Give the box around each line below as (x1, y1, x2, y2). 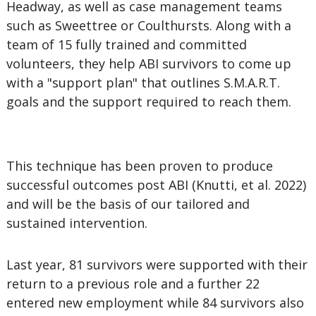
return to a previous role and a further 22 (6, 275, 260, 292)
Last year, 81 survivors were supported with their (6, 256, 308, 273)
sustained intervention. (6, 214, 147, 231)
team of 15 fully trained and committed (6, 36, 247, 53)
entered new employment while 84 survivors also (6, 294, 304, 311)
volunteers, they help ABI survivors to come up (6, 55, 291, 72)
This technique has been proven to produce (6, 157, 273, 174)
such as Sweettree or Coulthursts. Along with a (6, 17, 291, 34)
